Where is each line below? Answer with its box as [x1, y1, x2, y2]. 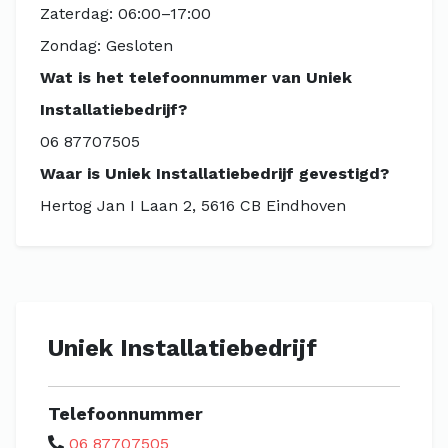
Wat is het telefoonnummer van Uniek [40, 68, 352, 87]
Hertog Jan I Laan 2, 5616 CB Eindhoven [40, 196, 346, 215]
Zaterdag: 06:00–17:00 [40, 4, 211, 23]
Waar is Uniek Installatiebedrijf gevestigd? [40, 164, 389, 183]
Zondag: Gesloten [40, 36, 173, 55]
